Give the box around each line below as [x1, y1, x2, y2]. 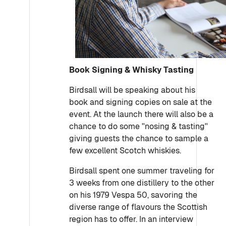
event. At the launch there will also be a [69, 109, 213, 120]
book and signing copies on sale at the [69, 97, 212, 107]
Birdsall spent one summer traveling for [69, 165, 214, 176]
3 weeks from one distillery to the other [69, 178, 214, 188]
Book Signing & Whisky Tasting [69, 65, 194, 75]
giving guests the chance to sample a [69, 133, 208, 144]
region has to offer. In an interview [69, 214, 193, 224]
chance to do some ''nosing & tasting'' [69, 121, 208, 132]
